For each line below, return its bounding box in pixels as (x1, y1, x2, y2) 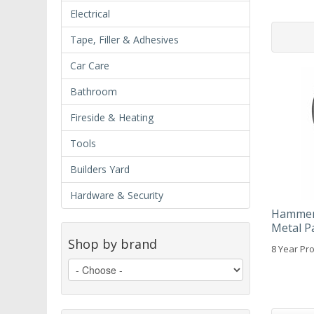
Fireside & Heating (70, 110, 153, 124)
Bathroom (70, 84, 117, 98)
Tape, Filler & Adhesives (70, 32, 179, 46)
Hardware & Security (70, 188, 163, 202)
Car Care (70, 58, 109, 72)
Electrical (70, 6, 110, 20)
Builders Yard (70, 162, 130, 176)
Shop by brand (68, 235, 157, 252)
